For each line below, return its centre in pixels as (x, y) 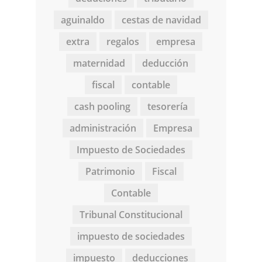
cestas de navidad (161, 20)
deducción (165, 63)
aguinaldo (82, 20)
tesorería (167, 107)
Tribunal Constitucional (131, 215)
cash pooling (102, 107)
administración (103, 128)
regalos (123, 42)
